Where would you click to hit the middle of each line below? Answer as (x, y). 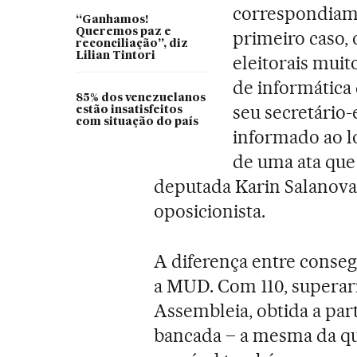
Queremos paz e (123, 31)
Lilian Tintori (115, 55)
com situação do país (137, 122)
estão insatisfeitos (129, 110)
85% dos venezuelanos (140, 98)
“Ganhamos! (112, 20)
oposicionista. (210, 211)
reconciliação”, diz (131, 43)
